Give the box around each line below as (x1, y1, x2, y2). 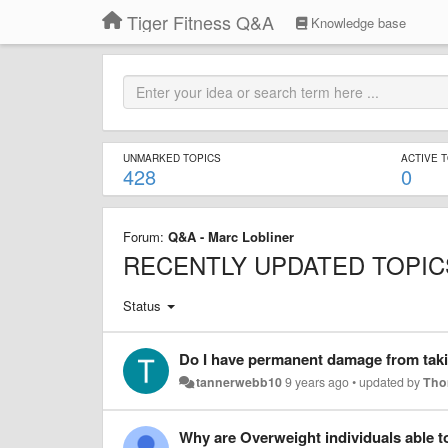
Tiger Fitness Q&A (127, 9, 274, 35)
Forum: (123, 227, 168, 246)
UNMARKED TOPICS (123, 151, 221, 165)
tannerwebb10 (196, 372, 283, 391)
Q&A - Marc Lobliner (168, 227, 294, 246)
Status (123, 295, 161, 315)
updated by (359, 372, 424, 391)
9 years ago (285, 372, 350, 391)
